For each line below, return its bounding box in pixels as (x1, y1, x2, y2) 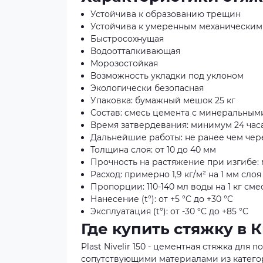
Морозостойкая (90, 58, 158, 69)
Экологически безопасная (90, 83, 204, 93)
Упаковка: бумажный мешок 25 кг (90, 95, 235, 106)
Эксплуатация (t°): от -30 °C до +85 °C (90, 206, 248, 217)
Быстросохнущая (90, 33, 164, 44)
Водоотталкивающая (90, 46, 180, 56)
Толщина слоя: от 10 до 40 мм (90, 144, 216, 155)
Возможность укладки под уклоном (90, 70, 244, 81)
